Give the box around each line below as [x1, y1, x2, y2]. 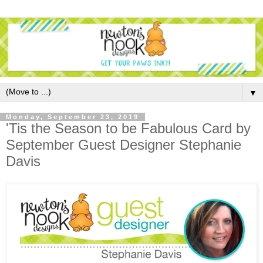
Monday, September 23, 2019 [6, 113, 139, 120]
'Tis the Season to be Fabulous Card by [6, 120, 251, 136]
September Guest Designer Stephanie [6, 136, 241, 153]
